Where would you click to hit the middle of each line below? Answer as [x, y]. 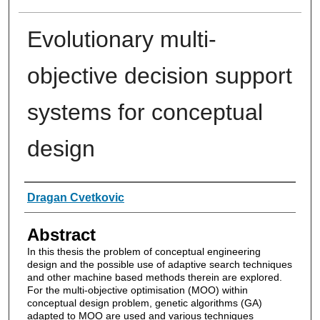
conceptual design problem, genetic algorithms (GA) [144, 302]
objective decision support [159, 75]
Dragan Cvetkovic [75, 197]
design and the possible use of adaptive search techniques [159, 264]
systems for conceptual [145, 112]
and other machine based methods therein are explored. [154, 277]
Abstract [61, 234]
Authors [53, 196]
